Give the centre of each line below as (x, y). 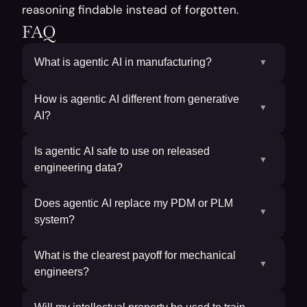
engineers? (62, 272)
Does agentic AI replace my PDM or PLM (134, 203)
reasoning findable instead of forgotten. (130, 10)
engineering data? (78, 168)
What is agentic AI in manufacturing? (123, 62)
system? (54, 220)
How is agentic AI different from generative (137, 99)
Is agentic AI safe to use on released (122, 151)
